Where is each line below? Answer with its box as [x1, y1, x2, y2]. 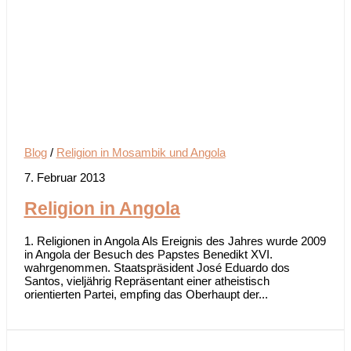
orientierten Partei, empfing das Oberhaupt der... [24, 287, 268, 301]
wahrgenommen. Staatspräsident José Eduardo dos [24, 260, 290, 274]
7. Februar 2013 [24, 171, 105, 185]
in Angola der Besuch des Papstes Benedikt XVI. [24, 247, 273, 261]
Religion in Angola [24, 198, 180, 219]
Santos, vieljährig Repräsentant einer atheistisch [24, 273, 270, 288]
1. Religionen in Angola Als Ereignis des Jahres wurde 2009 [24, 233, 326, 248]
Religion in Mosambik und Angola [56, 146, 226, 160]
